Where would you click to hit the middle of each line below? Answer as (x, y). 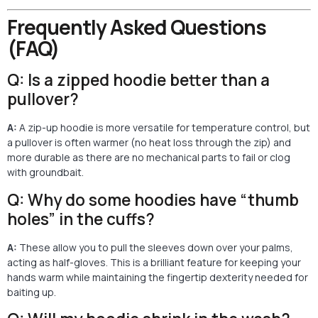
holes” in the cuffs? (81, 219)
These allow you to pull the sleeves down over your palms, (155, 247)
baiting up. (32, 292)
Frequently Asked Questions (137, 27)
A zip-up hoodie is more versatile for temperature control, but (164, 128)
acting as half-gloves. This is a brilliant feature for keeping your (154, 262)
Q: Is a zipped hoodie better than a (138, 80)
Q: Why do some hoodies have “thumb (153, 199)
